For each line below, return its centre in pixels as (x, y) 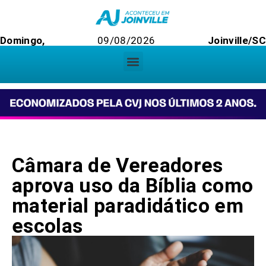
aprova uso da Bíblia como (133, 186)
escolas (47, 226)
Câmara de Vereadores (118, 165)
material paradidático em (128, 206)
